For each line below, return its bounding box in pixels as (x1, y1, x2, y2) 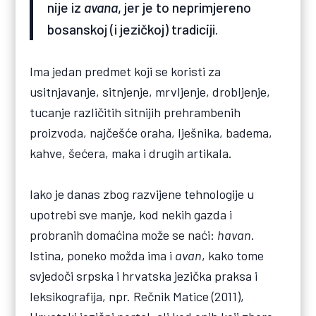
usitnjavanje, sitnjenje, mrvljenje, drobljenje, (30, 84, 271, 100)
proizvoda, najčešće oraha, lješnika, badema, (30, 125, 273, 141)
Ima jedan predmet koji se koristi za (30, 63, 221, 80)
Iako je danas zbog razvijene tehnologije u (30, 186, 255, 202)
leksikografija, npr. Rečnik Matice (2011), (30, 288, 245, 305)
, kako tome (202, 248, 265, 264)
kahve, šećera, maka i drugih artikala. (30, 145, 233, 162)
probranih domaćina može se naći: (30, 227, 218, 243)
